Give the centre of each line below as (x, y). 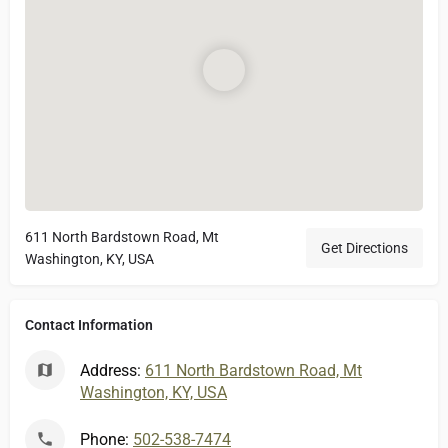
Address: (112, 370)
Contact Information (89, 324)
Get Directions (364, 247)
